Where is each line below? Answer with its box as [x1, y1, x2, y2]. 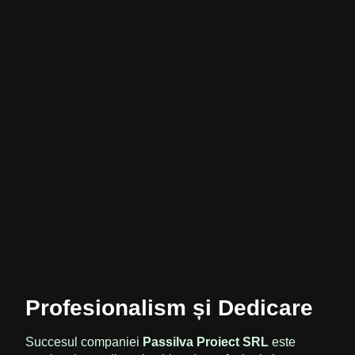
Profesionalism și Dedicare [25, 296, 313, 321]
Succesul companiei [25, 335, 143, 349]
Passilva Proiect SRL [143, 335, 269, 349]
